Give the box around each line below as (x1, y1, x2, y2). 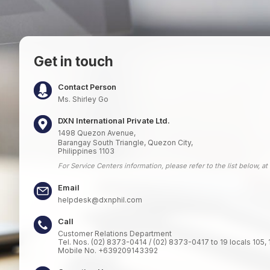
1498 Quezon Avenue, (57, 128, 136, 137)
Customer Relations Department (57, 229, 172, 239)
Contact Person (57, 82, 116, 92)
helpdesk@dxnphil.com (57, 195, 142, 205)
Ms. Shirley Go (57, 94, 108, 104)
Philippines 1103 (57, 146, 115, 156)
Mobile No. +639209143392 (57, 246, 158, 256)
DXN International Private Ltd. (57, 116, 170, 125)
